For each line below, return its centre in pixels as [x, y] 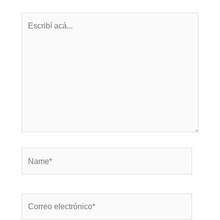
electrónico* [41, 212]
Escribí [33, 19]
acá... [30, 32]
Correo [33, 199]
